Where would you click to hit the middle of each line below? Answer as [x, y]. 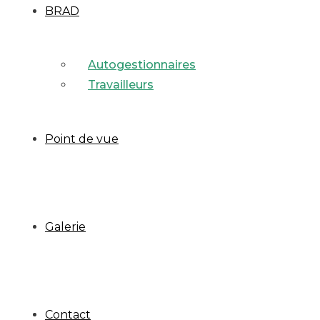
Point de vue [82, 139]
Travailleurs [121, 85]
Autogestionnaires [142, 65]
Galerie [65, 227]
